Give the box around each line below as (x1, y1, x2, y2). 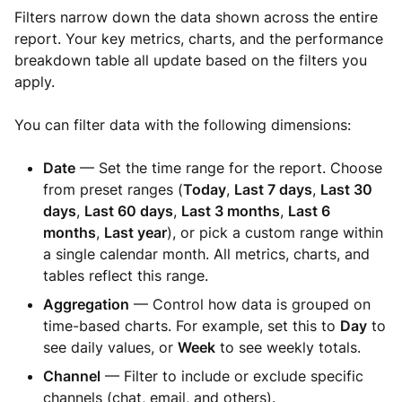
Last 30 (320, 180, 372, 198)
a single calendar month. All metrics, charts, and (43, 245, 370, 263)
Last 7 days (234, 180, 312, 198)
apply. (14, 73, 55, 91)
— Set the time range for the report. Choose (75, 159, 382, 177)
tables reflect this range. (43, 267, 208, 284)
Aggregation (43, 295, 129, 313)
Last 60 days (84, 202, 173, 220)
